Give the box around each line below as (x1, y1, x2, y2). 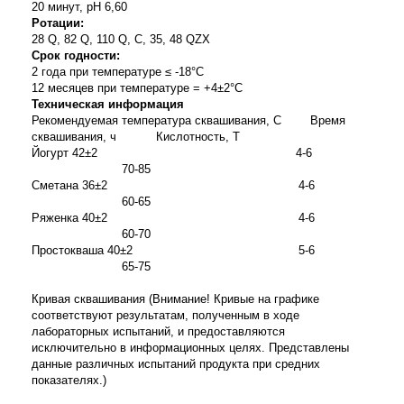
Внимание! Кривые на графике (152, 292, 319, 306)
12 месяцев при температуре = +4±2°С (32, 81, 243, 95)
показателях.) (32, 373, 106, 387)
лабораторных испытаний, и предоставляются (32, 325, 285, 338)
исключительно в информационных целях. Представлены (32, 341, 349, 354)
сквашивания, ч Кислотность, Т (32, 130, 240, 143)
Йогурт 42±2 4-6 (32, 146, 366, 160)
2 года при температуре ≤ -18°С (32, 65, 204, 78)
